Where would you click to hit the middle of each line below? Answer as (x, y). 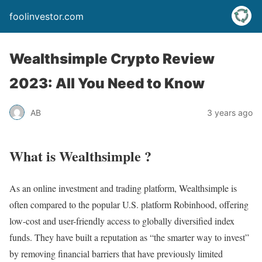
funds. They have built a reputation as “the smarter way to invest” (129, 237)
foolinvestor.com (46, 16)
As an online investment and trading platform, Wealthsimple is (123, 188)
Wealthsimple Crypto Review (112, 59)
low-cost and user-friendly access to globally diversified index (122, 220)
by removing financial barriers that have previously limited (116, 253)
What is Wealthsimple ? (80, 156)
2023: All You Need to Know (107, 83)
